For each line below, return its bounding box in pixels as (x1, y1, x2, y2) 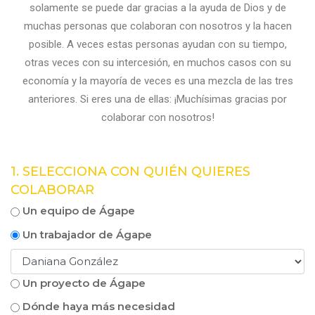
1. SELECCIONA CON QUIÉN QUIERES (11, 164, 250, 179)
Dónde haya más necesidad (20, 300, 175, 314)
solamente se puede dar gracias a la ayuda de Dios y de (29, 1, 286, 14)
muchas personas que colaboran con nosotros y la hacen (23, 20, 292, 32)
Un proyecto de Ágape (20, 276, 146, 290)
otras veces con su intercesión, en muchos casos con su (24, 56, 291, 69)
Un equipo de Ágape (20, 204, 135, 217)
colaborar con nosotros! (101, 111, 214, 124)
